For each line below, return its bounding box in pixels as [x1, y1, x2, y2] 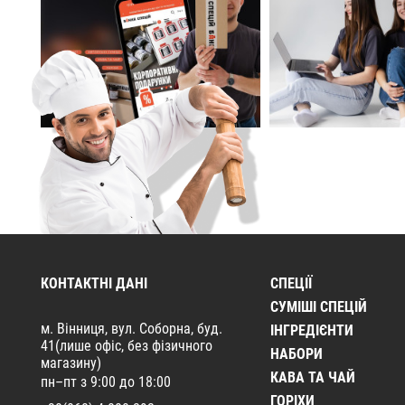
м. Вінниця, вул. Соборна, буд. [41, 319, 222, 337]
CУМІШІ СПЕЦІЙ [269, 297, 367, 316]
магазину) [41, 353, 101, 372]
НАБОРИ [269, 344, 323, 363]
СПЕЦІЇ [269, 274, 312, 292]
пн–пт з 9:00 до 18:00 [41, 372, 171, 391]
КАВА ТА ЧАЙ [269, 368, 355, 386]
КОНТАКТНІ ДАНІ [41, 274, 147, 292]
